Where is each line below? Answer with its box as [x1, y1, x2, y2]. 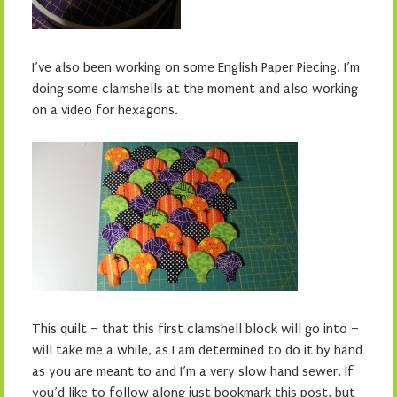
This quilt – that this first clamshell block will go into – [32, 321, 359, 337]
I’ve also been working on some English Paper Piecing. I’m [32, 59, 360, 75]
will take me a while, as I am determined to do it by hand [32, 342, 362, 358]
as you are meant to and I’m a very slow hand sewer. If [32, 363, 354, 379]
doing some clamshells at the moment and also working [32, 81, 358, 97]
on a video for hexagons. [32, 102, 178, 118]
